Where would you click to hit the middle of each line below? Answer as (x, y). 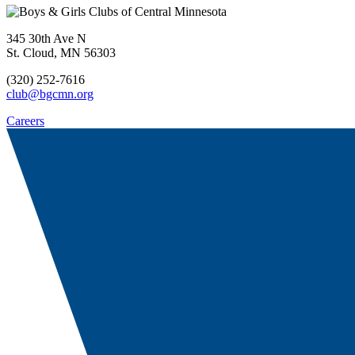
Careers (25, 121)
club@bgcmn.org (50, 94)
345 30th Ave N (46, 39)
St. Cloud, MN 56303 (61, 53)
